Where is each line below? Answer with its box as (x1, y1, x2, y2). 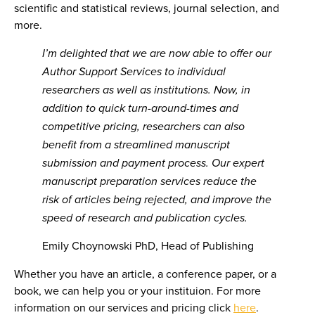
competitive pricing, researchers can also (42, 120, 245, 134)
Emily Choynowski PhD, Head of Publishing (42, 238, 254, 254)
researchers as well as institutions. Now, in (42, 83, 250, 97)
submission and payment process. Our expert (42, 156, 264, 170)
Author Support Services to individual (42, 65, 226, 79)
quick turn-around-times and (98, 101, 238, 115)
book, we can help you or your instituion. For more (14, 283, 261, 299)
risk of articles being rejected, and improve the (42, 193, 271, 207)
